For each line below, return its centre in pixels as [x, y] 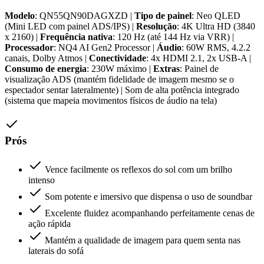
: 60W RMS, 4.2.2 [216, 48]
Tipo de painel [163, 16]
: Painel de [199, 69]
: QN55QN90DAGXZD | [85, 16]
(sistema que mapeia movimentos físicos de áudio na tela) [111, 101]
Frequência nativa [76, 37]
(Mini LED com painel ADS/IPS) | [70, 27]
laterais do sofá [56, 250]
